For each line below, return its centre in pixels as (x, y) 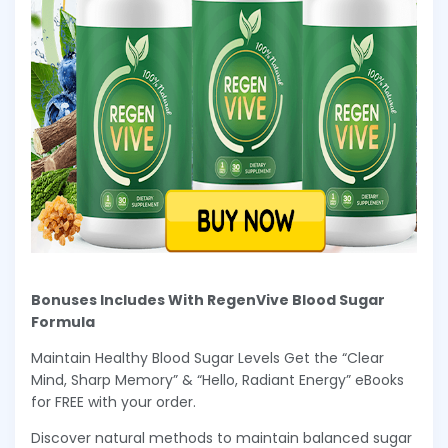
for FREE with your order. (113, 402)
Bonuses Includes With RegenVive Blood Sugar (208, 300)
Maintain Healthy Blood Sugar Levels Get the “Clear (207, 358)
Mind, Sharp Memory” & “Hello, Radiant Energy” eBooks (217, 380)
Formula (63, 322)
